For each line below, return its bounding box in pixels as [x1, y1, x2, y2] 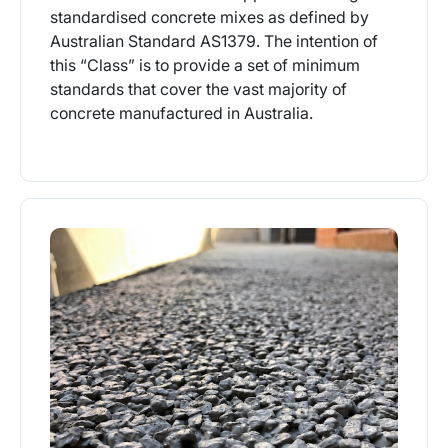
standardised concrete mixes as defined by [49, 7, 369, 28]
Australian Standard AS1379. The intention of [49, 31, 378, 52]
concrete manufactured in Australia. [49, 103, 313, 124]
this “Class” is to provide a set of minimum [49, 55, 360, 76]
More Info [176, 180, 247, 201]
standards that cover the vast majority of [49, 79, 347, 100]
